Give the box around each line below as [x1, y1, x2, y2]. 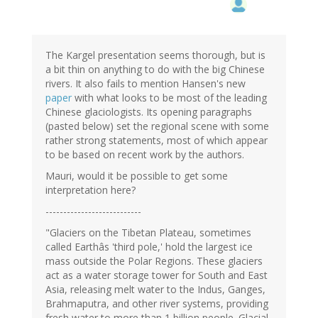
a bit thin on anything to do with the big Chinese [45, 62, 265, 77]
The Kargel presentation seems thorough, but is [45, 48, 265, 62]
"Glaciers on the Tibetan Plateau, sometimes [45, 226, 251, 240]
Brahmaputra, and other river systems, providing [45, 297, 268, 311]
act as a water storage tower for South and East [45, 268, 268, 283]
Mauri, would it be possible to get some [45, 169, 228, 183]
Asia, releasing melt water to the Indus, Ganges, [45, 283, 265, 297]
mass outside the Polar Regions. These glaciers [45, 254, 263, 268]
